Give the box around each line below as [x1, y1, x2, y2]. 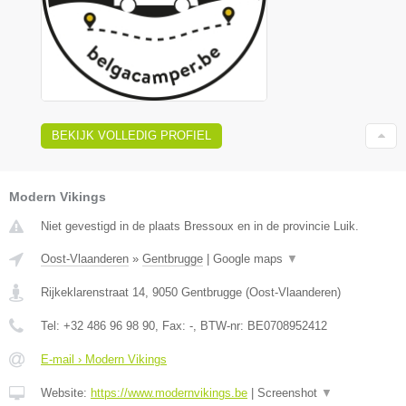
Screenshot [257, 386, 321, 401]
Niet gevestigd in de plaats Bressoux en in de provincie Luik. [41, 219, 359, 234]
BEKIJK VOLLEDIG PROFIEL [52, 129, 211, 143]
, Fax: [155, 319, 189, 333]
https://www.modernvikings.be [91, 386, 247, 401]
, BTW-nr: [193, 319, 247, 333]
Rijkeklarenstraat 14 [41, 285, 145, 300]
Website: [41, 386, 91, 401]
